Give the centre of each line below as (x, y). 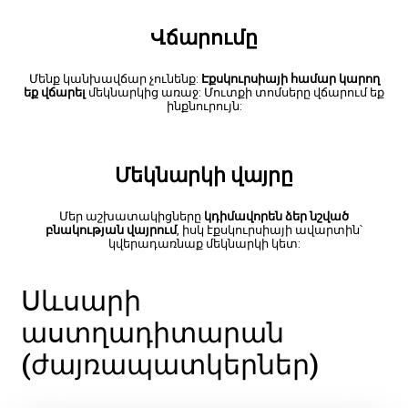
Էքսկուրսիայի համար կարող (290, 78)
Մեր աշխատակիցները (132, 216)
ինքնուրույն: (204, 106)
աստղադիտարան (153, 333)
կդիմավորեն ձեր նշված (276, 216)
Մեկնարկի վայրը (204, 175)
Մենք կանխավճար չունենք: (115, 78)
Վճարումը (204, 37)
